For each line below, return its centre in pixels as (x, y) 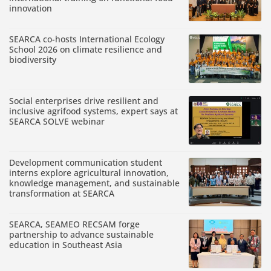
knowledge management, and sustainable (94, 183)
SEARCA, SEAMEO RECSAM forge (74, 224)
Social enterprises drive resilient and (84, 100)
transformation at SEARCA (62, 193)
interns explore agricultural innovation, (89, 172)
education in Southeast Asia (66, 244)
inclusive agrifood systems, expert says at (93, 111)
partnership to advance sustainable (81, 234)
